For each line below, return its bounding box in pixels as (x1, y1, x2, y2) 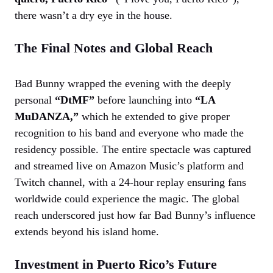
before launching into (94, 93, 195, 106)
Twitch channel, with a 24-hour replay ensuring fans (15, 175, 246, 188)
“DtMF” (55, 93, 94, 106)
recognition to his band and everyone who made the (15, 126, 244, 139)
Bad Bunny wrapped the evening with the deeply (15, 77, 231, 90)
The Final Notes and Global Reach (15, 40, 213, 55)
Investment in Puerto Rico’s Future (15, 256, 217, 272)
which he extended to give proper (79, 110, 230, 122)
